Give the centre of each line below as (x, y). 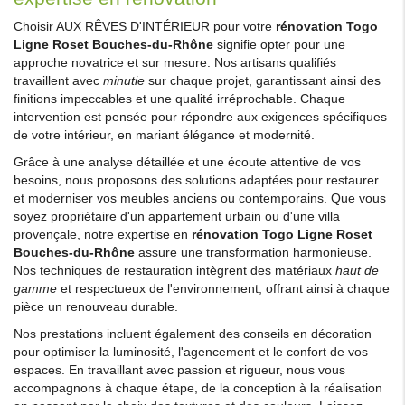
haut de (357, 270)
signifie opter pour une (279, 44)
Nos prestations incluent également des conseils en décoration (193, 333)
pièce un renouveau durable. (96, 306)
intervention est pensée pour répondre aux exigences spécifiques (200, 116)
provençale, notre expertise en (103, 234)
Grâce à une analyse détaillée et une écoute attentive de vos (187, 161)
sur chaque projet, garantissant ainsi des (263, 80)
